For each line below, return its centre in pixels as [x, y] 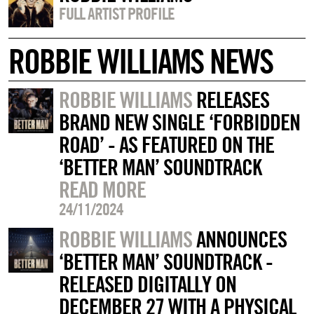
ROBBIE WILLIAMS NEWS [141, 61]
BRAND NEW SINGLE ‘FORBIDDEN [179, 122]
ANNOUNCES [239, 239]
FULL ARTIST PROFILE [116, 13]
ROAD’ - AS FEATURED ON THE [166, 144]
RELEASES [230, 100]
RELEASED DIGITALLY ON [147, 284]
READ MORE [102, 189]
